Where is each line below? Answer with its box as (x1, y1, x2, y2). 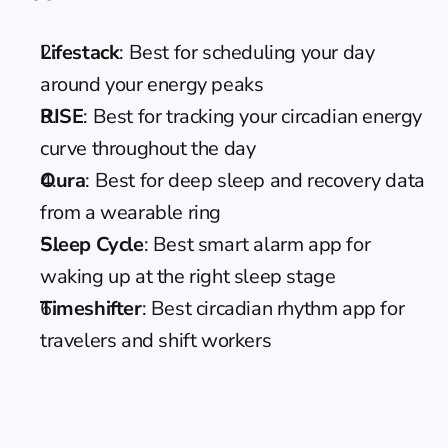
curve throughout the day (40, 135, 256, 162)
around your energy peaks (40, 71, 264, 98)
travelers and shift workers (40, 327, 272, 354)
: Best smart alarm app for (143, 231, 371, 258)
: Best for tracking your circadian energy (83, 103, 423, 130)
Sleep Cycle (40, 231, 144, 258)
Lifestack (40, 39, 120, 66)
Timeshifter (40, 295, 142, 322)
